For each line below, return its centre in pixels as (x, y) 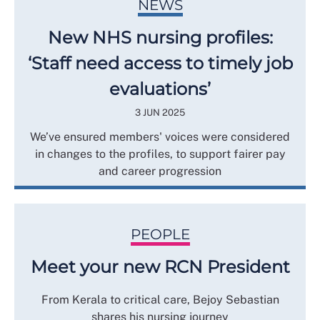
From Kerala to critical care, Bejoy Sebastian (160, 300)
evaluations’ (160, 89)
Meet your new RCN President (160, 267)
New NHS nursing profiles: (160, 38)
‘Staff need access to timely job (160, 64)
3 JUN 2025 (160, 113)
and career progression (160, 171)
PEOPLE (160, 235)
